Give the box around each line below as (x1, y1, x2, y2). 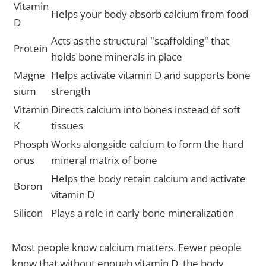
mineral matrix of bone (51, 153, 157, 167)
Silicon (14, 206, 43, 220)
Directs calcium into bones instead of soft (51, 103, 240, 117)
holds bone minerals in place (51, 50, 182, 64)
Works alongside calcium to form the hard (51, 137, 243, 151)
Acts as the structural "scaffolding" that (51, 34, 229, 48)
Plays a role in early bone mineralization (51, 206, 234, 220)
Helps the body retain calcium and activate (51, 172, 246, 186)
